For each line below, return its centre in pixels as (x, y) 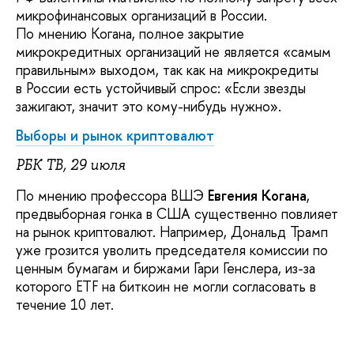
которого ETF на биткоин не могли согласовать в (166, 286)
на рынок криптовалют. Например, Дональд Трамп (172, 232)
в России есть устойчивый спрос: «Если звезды (161, 88)
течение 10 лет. (65, 304)
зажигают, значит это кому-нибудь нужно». (149, 106)
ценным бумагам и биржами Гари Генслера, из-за (166, 268)
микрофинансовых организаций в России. (141, 15)
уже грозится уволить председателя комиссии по (172, 250)
